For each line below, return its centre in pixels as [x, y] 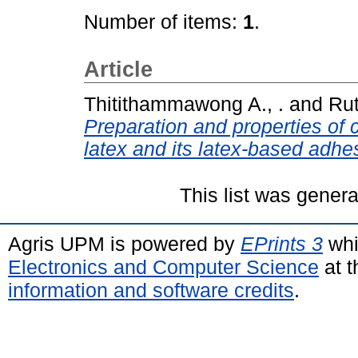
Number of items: [163, 22]
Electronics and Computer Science [163, 267]
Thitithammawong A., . [184, 104]
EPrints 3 [282, 243]
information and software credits [151, 290]
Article [118, 70]
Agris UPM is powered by [124, 243]
